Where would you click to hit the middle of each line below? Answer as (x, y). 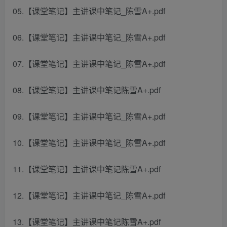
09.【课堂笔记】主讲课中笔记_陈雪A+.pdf (89, 116)
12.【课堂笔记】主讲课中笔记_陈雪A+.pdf (89, 195)
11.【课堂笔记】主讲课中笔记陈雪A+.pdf (87, 169)
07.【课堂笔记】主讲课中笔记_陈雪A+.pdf (89, 64)
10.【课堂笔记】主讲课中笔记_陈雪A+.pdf (89, 143)
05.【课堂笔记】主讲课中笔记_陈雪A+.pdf (89, 11)
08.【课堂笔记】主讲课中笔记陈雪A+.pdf (87, 90)
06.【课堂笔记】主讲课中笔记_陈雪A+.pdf (89, 37)
